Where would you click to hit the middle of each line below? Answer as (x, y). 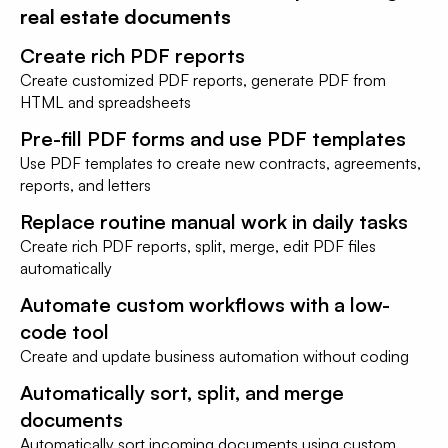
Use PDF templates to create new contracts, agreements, (220, 163)
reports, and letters (85, 185)
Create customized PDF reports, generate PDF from (203, 80)
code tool (64, 331)
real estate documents (125, 16)
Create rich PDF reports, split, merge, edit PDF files (198, 246)
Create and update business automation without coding (214, 356)
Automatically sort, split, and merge (182, 392)
